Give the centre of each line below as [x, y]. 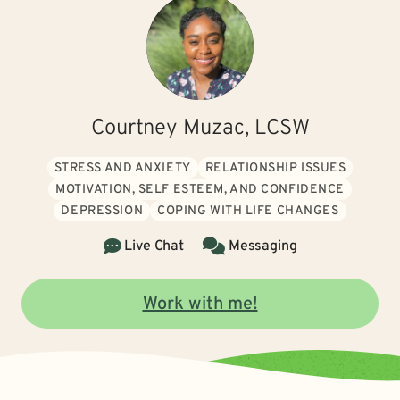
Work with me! [200, 304]
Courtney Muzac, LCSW [200, 129]
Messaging [262, 246]
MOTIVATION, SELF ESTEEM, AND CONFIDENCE [200, 190]
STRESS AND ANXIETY [122, 168]
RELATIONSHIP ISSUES [275, 168]
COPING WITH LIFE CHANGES [248, 211]
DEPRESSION [102, 211]
